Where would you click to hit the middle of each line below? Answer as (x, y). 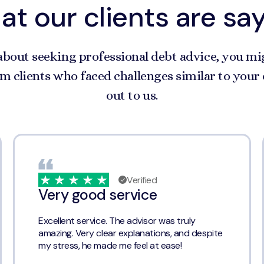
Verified (142, 180)
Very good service (98, 195)
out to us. (132, 95)
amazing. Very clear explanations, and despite (131, 233)
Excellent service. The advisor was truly (117, 221)
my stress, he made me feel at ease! (110, 246)
